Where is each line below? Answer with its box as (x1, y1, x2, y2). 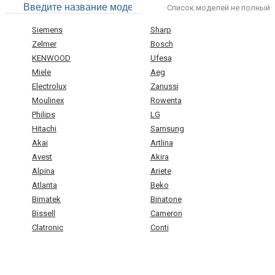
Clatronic (32, 223, 63, 233)
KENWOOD (32, 53, 71, 63)
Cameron (150, 209, 182, 219)
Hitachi (32, 124, 56, 134)
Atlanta (32, 180, 57, 190)
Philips (32, 110, 55, 120)
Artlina (150, 138, 173, 148)
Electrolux (32, 82, 66, 91)
